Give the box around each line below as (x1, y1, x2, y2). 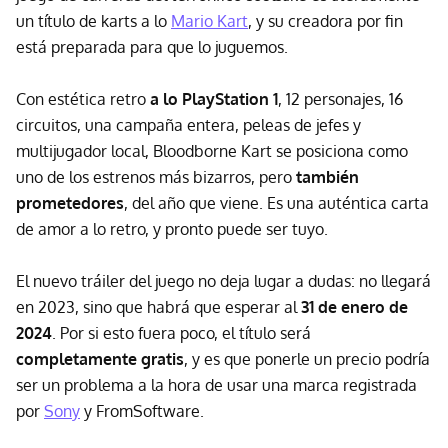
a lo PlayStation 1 (150, 89, 278, 110)
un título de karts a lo (16, 11, 171, 32)
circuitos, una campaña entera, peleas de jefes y (16, 115, 361, 136)
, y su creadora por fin (248, 11, 403, 32)
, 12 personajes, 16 (278, 89, 403, 110)
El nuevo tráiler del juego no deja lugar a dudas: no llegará (16, 271, 431, 292)
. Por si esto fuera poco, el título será (52, 323, 311, 344)
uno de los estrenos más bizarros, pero (16, 167, 296, 188)
